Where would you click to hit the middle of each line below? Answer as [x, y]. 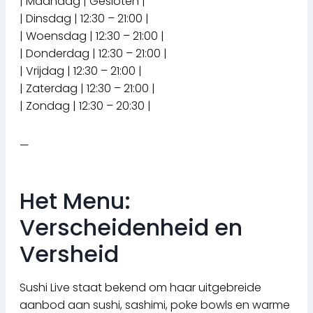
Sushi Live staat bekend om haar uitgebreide [140, 288]
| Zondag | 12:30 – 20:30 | [85, 106]
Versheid [69, 254]
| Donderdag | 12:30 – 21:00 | [93, 54]
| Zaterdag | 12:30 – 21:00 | [87, 89]
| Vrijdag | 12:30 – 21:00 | [81, 71]
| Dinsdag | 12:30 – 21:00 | [84, 19]
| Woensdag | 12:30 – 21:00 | [92, 36]
